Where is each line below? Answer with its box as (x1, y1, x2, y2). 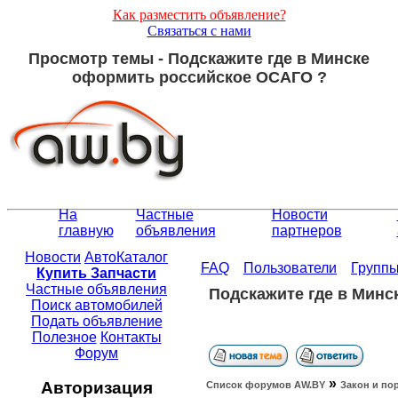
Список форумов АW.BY (206, 379, 325, 391)
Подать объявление (30, 314, 163, 330)
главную (58, 223, 114, 239)
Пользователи (243, 260, 337, 276)
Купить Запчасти (36, 266, 156, 282)
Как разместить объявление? (112, 7, 286, 22)
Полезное (31, 330, 97, 346)
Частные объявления (26, 282, 167, 298)
